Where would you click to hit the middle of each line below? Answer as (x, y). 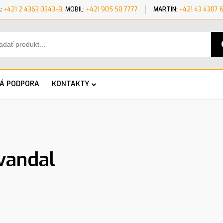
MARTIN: (166, 9)
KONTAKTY (70, 84)
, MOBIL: (74, 9)
